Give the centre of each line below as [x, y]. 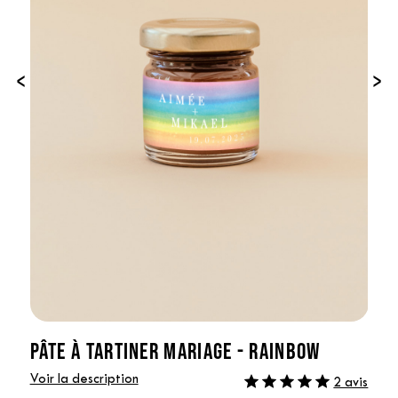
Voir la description [84, 379]
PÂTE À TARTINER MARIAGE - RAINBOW [175, 350]
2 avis [351, 383]
